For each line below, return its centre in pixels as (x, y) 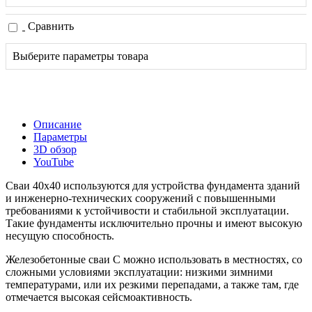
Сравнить (51, 26)
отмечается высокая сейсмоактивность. (99, 297)
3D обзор (55, 149)
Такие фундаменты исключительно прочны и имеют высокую (154, 223)
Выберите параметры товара (80, 56)
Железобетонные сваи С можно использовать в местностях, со (154, 259)
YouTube (54, 162)
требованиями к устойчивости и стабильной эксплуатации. (147, 210)
